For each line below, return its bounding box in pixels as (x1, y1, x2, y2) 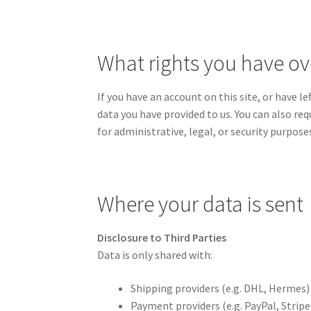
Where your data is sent (97, 190, 304, 219)
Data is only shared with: (97, 248, 213, 262)
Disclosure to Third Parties (97, 230, 227, 245)
